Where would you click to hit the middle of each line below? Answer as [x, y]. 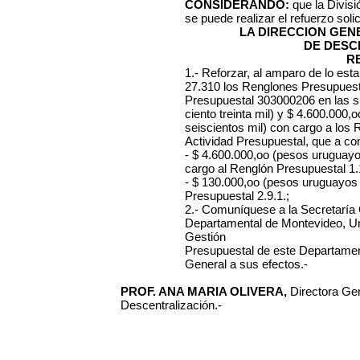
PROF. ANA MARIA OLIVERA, [205, 291]
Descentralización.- [171, 305]
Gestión [205, 237]
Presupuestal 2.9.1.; [237, 196]
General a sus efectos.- [246, 264]
